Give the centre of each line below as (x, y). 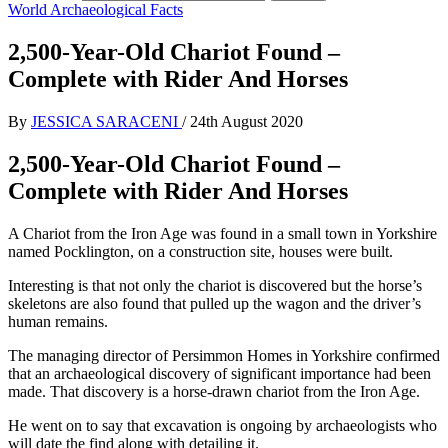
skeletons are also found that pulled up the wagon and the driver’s (214, 303)
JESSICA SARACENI (106, 121)
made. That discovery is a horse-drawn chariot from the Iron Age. (214, 391)
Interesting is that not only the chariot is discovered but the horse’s (215, 285)
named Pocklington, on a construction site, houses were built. (200, 251)
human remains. (58, 321)
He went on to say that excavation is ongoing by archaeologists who (222, 425)
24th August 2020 (246, 121)
